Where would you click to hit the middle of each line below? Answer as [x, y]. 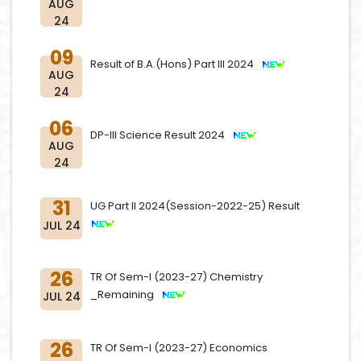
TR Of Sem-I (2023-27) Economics [179, 348]
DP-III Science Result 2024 [161, 135]
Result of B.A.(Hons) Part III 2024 [176, 64]
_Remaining [126, 295]
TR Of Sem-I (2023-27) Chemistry [176, 277]
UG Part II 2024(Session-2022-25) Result [197, 206]
